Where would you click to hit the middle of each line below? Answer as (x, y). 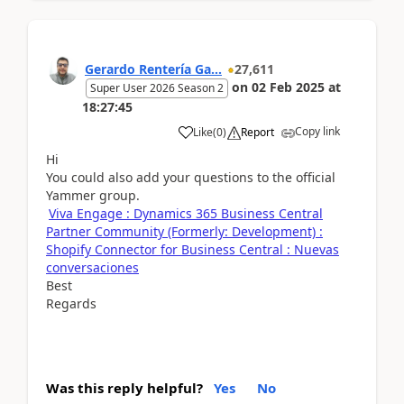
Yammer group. (93, 195)
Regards (71, 303)
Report (257, 132)
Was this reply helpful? (124, 387)
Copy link (317, 131)
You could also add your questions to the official (191, 177)
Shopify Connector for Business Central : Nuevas (193, 249)
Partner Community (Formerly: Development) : (184, 231)
